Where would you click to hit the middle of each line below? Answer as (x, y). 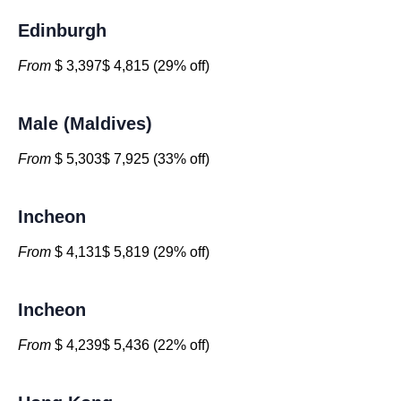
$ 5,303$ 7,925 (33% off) (130, 159)
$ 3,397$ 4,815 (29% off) (130, 66)
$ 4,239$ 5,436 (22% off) (130, 345)
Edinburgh (62, 30)
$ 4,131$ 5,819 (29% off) (130, 252)
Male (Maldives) (85, 124)
